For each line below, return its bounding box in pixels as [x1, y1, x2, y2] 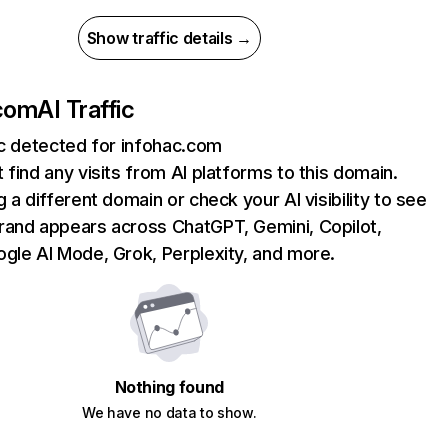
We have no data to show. [82, 404, 257, 421]
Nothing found [114, 377, 224, 397]
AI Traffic [37, 95, 135, 124]
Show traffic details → [86, 28, 252, 48]
